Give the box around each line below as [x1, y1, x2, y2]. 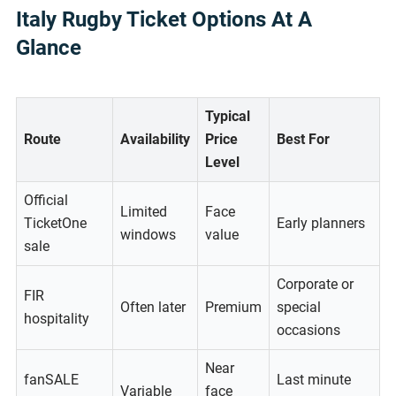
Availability [120, 131, 190, 148]
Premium [205, 299, 262, 316]
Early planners [277, 215, 365, 232]
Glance [16, 35, 81, 61]
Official [24, 192, 68, 209]
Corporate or [277, 276, 354, 293]
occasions [277, 322, 340, 339]
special [277, 299, 321, 316]
